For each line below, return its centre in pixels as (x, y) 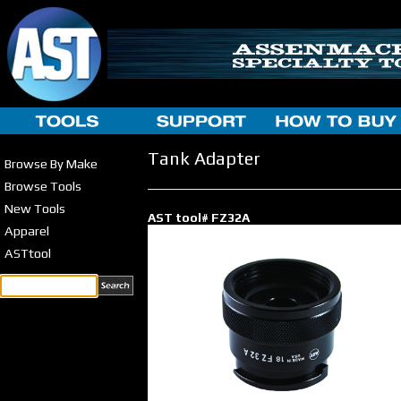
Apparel (27, 230)
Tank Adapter (204, 158)
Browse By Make (51, 163)
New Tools (35, 208)
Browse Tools (43, 186)
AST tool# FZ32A (199, 218)
